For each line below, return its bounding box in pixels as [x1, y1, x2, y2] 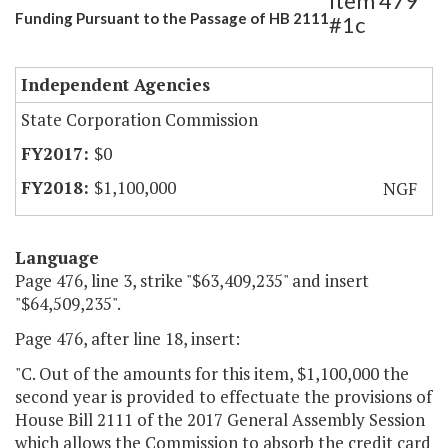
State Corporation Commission [21, 108, 258, 132]
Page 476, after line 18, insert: [15, 327, 240, 351]
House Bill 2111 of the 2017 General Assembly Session [15, 408, 425, 432]
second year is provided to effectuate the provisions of [15, 385, 432, 409]
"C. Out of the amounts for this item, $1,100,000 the [15, 362, 409, 386]
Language [15, 246, 99, 270]
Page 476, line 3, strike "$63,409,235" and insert [15, 269, 369, 293]
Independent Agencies [21, 73, 210, 97]
